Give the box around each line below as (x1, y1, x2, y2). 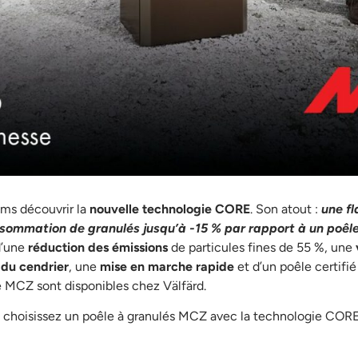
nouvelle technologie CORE (89, 201, 250, 217)
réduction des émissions (28, 240, 168, 255)
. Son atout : (250, 201, 321, 217)
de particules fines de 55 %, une (168, 240, 356, 255)
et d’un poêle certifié (237, 259, 356, 274)
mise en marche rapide (100, 259, 237, 274)
